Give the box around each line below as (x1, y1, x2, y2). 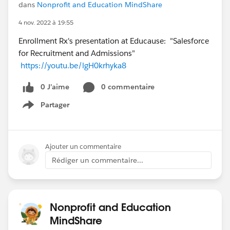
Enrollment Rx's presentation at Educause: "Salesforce (18, 36, 209, 46)
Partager (41, 100, 69, 109)
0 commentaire (101, 82, 155, 91)
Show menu (28, 105, 70, 115)
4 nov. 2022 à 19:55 (18, 18, 73, 27)
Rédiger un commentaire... (52, 155, 143, 165)
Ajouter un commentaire (45, 142, 121, 151)
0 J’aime (41, 82, 69, 91)
